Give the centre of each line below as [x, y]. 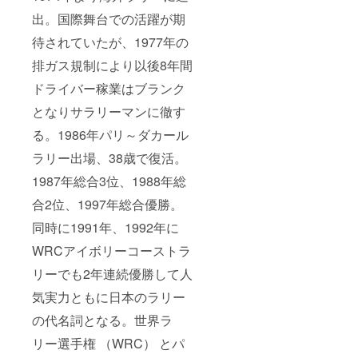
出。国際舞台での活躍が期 [109, 19]
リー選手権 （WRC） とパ [108, 344]
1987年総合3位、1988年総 [109, 181]
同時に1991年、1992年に [105, 228]
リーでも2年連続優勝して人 [112, 274]
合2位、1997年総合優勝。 [107, 205]
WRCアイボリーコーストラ [111, 251]
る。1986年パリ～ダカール [110, 135]
